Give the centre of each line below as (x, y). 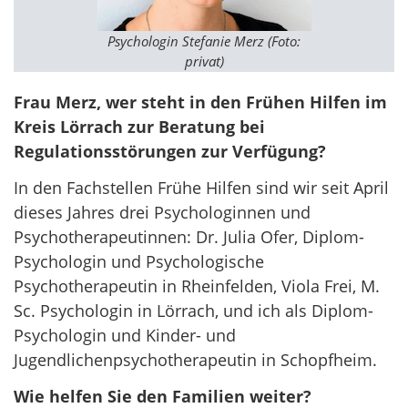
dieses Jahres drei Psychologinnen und (162, 213)
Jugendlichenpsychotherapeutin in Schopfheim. (195, 360)
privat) (204, 61)
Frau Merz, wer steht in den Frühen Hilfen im (200, 102)
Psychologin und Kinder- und (125, 336)
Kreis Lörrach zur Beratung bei (139, 126)
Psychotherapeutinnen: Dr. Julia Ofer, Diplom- (189, 237)
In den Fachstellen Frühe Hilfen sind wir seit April (201, 188)
